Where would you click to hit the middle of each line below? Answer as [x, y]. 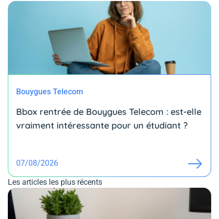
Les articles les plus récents [55, 182]
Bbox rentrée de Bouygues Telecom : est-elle [109, 112]
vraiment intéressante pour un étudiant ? [102, 126]
